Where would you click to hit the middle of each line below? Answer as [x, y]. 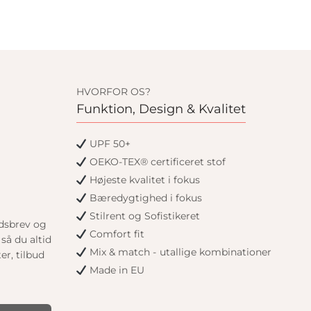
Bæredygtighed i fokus [145, 198]
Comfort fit [116, 234]
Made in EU [116, 270]
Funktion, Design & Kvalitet [161, 109]
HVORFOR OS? [113, 92]
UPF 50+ [109, 144]
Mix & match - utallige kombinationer [179, 252]
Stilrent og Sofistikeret [144, 216]
